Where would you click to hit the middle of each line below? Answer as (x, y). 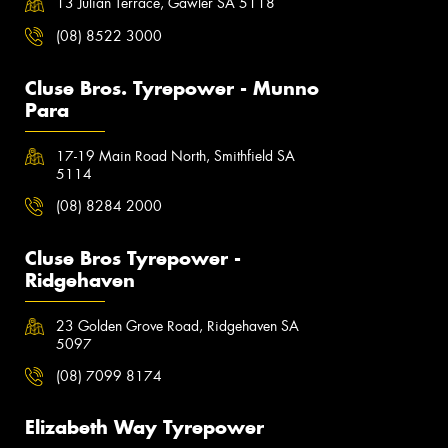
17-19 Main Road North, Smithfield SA (176, 155)
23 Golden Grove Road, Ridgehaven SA (178, 325)
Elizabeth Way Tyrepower (144, 428)
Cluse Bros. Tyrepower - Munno (172, 88)
